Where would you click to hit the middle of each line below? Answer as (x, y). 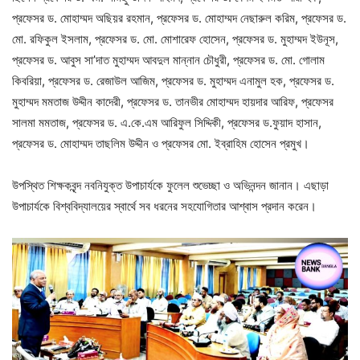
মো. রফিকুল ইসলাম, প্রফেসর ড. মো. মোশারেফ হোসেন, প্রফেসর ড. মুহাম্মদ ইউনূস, (175, 39)
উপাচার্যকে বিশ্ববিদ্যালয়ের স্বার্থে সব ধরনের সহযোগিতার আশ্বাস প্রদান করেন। (164, 206)
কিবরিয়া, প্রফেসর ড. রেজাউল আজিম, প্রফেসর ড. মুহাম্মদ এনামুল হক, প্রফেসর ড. (173, 80)
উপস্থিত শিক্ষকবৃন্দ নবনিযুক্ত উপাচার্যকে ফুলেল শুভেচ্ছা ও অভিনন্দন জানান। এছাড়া (170, 185)
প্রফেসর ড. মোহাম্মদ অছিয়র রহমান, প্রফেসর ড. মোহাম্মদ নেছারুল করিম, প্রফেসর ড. (179, 18)
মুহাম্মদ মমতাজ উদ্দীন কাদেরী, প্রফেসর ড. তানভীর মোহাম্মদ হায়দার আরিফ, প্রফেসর (173, 101)
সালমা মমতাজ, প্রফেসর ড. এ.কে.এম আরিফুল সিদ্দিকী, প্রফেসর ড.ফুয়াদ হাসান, (167, 122)
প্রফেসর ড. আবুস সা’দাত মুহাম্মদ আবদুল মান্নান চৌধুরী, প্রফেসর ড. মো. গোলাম (168, 59)
